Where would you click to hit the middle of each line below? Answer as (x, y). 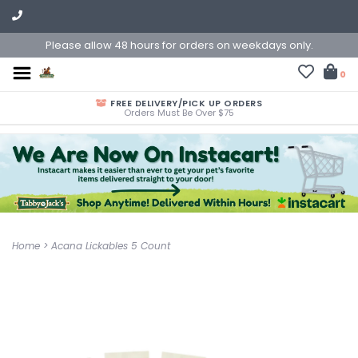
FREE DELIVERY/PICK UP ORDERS (185, 103)
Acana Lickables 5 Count (111, 246)
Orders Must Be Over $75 (179, 113)
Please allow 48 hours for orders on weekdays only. (179, 45)
